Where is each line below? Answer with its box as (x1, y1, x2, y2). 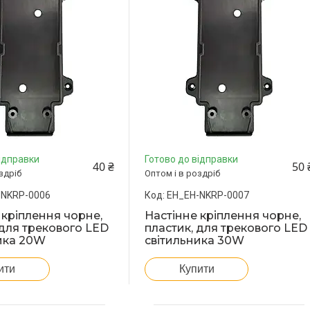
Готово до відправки (145, 154, 239, 165)
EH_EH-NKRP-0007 (167, 190, 250, 201)
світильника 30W (145, 234, 245, 248)
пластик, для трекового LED (145, 221, 308, 235)
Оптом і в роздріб (145, 168, 221, 179)
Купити (179, 263, 215, 275)
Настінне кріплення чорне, (145, 209, 302, 223)
